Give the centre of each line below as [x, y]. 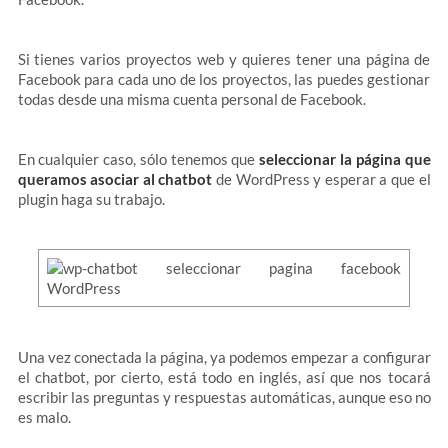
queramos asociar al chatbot [115, 179]
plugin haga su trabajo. [91, 199]
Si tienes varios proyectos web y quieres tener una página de [224, 59]
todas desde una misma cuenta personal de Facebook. [191, 99]
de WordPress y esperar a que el [321, 179]
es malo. [44, 417]
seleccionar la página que [345, 159]
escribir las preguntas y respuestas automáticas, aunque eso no [224, 397]
